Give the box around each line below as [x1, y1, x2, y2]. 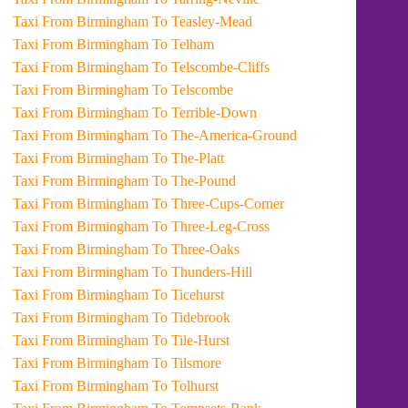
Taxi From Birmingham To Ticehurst [152, 287, 225, 302]
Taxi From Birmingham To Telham [152, 36, 215, 52]
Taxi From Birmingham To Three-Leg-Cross [152, 219, 270, 234]
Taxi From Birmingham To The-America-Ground [152, 127, 298, 143]
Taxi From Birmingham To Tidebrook [152, 310, 231, 325]
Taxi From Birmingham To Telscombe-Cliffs [152, 59, 270, 75]
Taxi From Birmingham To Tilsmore [152, 355, 222, 371]
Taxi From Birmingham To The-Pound [152, 173, 237, 189]
